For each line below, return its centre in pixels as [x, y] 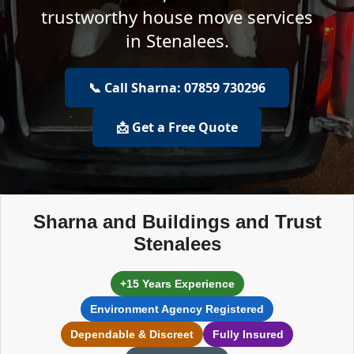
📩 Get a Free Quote [177, 127]
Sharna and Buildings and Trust [177, 222]
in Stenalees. [177, 40]
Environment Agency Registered [177, 309]
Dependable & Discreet [132, 334]
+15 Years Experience [177, 284]
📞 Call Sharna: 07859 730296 [177, 88]
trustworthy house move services [177, 17]
